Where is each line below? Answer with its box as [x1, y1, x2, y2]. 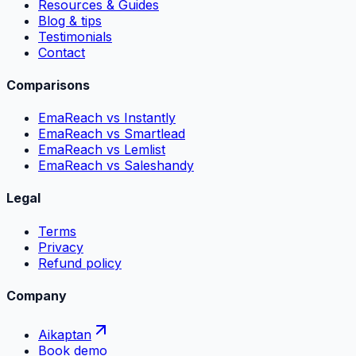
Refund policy [38, 254, 122, 271]
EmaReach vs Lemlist [38, 141, 165, 158]
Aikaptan [38, 327, 91, 343]
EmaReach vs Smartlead [38, 126, 185, 142]
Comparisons [6, 76, 90, 93]
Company [6, 287, 67, 304]
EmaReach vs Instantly [38, 110, 176, 126]
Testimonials [38, 28, 112, 44]
